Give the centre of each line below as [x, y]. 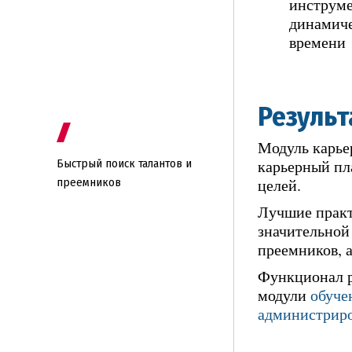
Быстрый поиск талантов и [124, 163]
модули [284, 295]
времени [317, 42]
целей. [279, 185]
